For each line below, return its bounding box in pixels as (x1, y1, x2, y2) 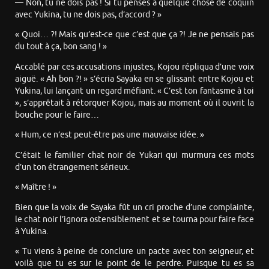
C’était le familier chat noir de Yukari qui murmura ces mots (15, 150, 254, 160)
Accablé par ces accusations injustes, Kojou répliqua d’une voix (15, 61, 254, 72)
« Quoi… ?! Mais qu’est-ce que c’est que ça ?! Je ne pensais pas (15, 29, 254, 40)
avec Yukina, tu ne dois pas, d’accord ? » (15, 9, 162, 20)
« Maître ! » (15, 182, 56, 193)
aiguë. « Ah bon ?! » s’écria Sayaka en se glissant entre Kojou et (15, 73, 254, 84)
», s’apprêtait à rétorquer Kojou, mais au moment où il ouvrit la (15, 97, 254, 108)
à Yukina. (15, 226, 48, 237)
